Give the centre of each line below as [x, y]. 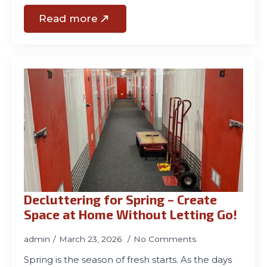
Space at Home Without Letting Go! [131, 214]
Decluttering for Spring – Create [120, 199]
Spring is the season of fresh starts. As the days [128, 260]
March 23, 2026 [92, 239]
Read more [68, 18]
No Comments [165, 239]
